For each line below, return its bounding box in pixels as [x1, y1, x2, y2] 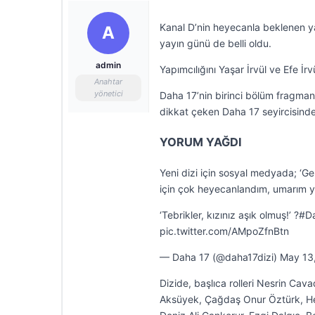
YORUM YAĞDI [160, 135, 242, 149]
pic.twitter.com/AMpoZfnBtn [160, 225, 289, 237]
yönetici [94, 89, 123, 98]
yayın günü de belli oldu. [160, 37, 271, 49]
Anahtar [94, 77, 122, 86]
